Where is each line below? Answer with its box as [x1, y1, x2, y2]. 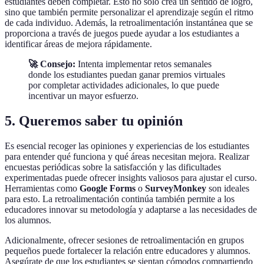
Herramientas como [5, 183, 80, 193]
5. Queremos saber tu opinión [5, 113, 183, 128]
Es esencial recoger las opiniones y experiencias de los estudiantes [5, 140, 249, 151]
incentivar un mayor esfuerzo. [28, 90, 138, 101]
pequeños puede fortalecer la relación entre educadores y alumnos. [5, 245, 250, 256]
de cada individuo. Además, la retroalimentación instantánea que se [5, 17, 253, 28]
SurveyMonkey [145, 183, 206, 193]
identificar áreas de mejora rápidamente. [5, 38, 152, 49]
